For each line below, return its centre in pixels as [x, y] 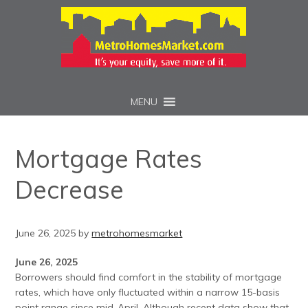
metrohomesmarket [137, 233]
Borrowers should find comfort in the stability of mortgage [149, 277]
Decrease [70, 189]
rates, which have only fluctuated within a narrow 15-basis [148, 292]
